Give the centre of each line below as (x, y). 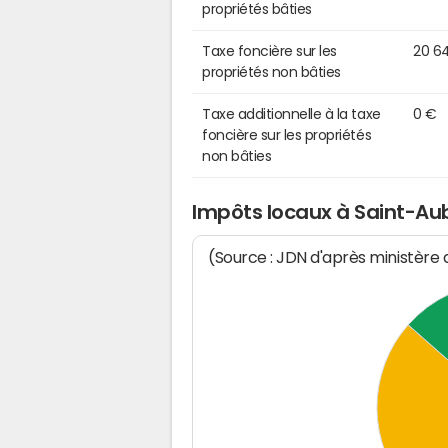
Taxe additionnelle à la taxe (291, 113)
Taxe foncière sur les (269, 50)
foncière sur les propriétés (287, 134)
